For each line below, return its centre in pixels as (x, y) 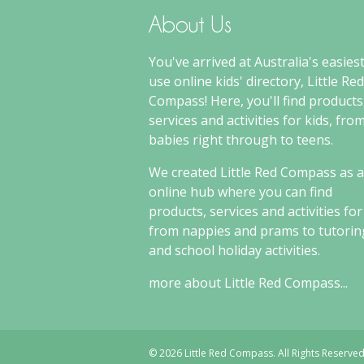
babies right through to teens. (241, 139)
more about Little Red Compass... (248, 282)
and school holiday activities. (234, 250)
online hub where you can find (240, 191)
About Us (190, 24)
